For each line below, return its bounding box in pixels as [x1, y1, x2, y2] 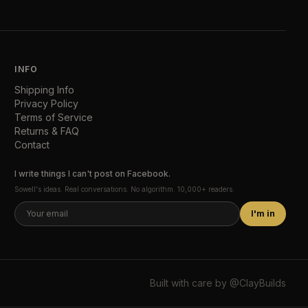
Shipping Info [14, 83, 75, 96]
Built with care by [150, 276, 230, 289]
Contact [14, 138, 50, 151]
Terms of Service [14, 111, 93, 123]
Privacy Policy [14, 97, 79, 109]
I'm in [250, 208, 275, 219]
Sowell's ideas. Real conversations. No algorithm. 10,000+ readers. [14, 184, 235, 193]
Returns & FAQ [14, 124, 80, 137]
